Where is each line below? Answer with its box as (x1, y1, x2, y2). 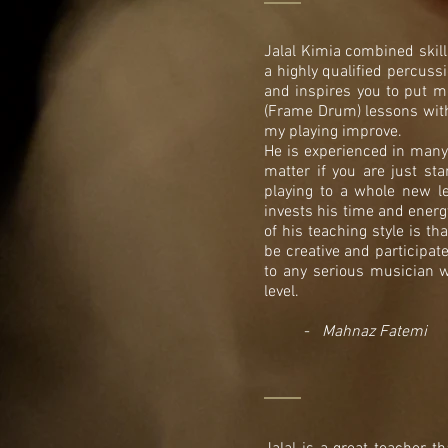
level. (264, 281, 303, 302)
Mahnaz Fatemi (322, 321, 427, 342)
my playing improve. (264, 121, 402, 142)
